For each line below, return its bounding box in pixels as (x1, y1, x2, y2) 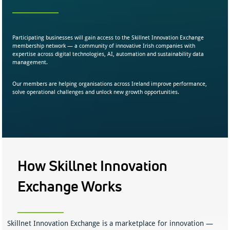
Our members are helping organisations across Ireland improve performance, (12, 81, 207, 88)
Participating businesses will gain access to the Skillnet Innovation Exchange (12, 34, 204, 42)
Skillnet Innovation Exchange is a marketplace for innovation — (7, 219, 214, 228)
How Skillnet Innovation (17, 157, 168, 175)
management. (12, 59, 48, 66)
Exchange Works (17, 177, 123, 196)
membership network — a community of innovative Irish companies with (12, 43, 196, 50)
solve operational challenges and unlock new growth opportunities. (12, 89, 180, 96)
